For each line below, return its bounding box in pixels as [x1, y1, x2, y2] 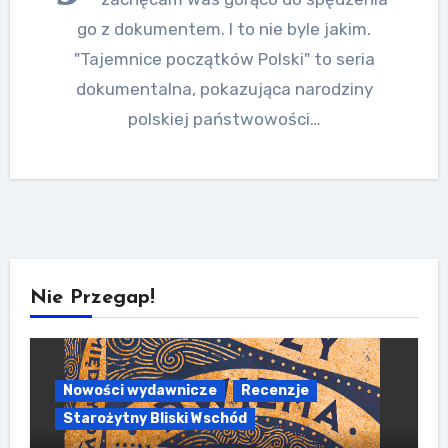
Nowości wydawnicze [62, 381, 217, 399]
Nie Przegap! [29, 287, 155, 308]
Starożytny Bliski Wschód [62, 409, 247, 427]
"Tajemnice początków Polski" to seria [73, 48, 375, 69]
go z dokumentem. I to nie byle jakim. [77, 18, 371, 39]
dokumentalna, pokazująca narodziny [75, 78, 373, 99]
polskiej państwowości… [127, 108, 321, 129]
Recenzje [240, 381, 309, 399]
